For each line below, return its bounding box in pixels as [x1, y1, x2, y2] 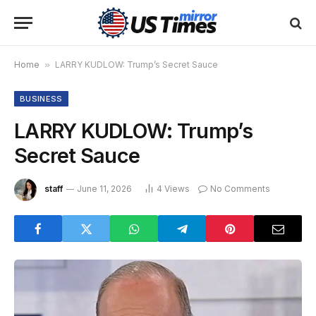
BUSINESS [20, 94, 63, 104]
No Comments [210, 183, 270, 195]
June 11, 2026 [77, 183, 132, 195]
